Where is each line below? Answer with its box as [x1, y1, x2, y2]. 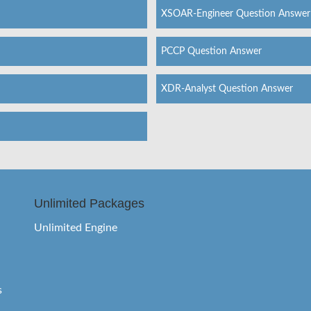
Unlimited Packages [34, 196, 144, 210]
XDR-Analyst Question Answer [160, 83, 293, 94]
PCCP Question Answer [160, 46, 262, 56]
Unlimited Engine [34, 221, 117, 233]
